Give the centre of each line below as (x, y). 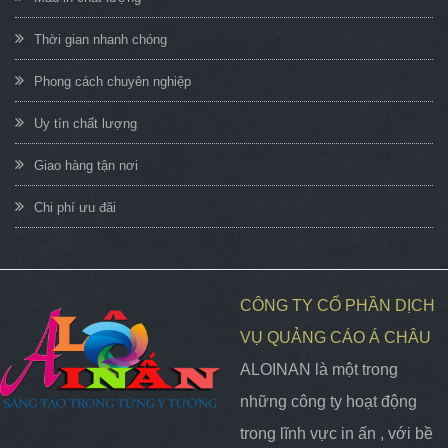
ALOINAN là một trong (319, 369)
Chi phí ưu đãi (75, 207)
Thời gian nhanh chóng (100, 39)
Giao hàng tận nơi (86, 165)
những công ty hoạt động (328, 401)
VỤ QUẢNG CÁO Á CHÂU (335, 337)
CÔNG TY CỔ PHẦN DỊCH (337, 305)
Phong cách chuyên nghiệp (112, 81)
